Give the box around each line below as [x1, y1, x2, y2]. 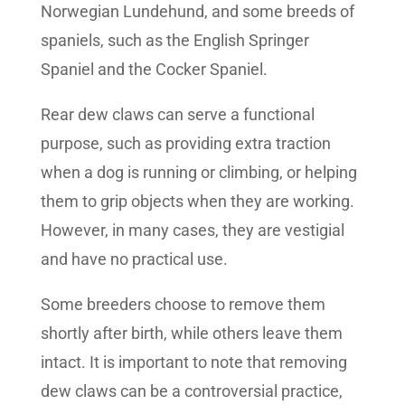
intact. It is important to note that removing [40, 353, 347, 372]
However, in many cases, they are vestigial [40, 221, 344, 240]
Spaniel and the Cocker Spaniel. [40, 60, 268, 80]
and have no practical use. [40, 250, 231, 269]
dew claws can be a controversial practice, [40, 381, 343, 401]
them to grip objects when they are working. [40, 192, 354, 212]
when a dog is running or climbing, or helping [40, 163, 357, 183]
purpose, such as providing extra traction [40, 134, 331, 154]
